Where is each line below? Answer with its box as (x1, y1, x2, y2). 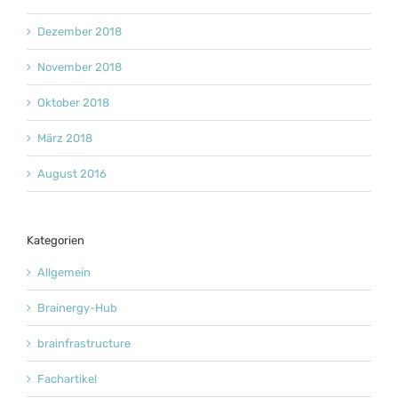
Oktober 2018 (37, 96, 109, 110)
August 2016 (37, 167, 107, 181)
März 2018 (37, 131, 92, 146)
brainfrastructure (37, 337, 131, 351)
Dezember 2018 (37, 25, 122, 39)
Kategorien (27, 234, 84, 248)
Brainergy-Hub (37, 301, 117, 315)
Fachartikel (37, 372, 97, 386)
